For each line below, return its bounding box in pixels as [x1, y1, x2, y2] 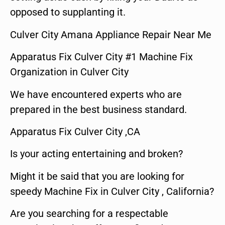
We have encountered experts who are [10, 88, 182, 100]
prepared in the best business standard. [10, 103, 187, 116]
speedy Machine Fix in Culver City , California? [10, 185, 214, 197]
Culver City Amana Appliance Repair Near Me [10, 28, 211, 41]
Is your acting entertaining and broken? [10, 148, 183, 160]
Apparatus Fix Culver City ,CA [10, 126, 140, 138]
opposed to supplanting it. [10, 6, 126, 19]
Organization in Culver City [10, 66, 129, 78]
